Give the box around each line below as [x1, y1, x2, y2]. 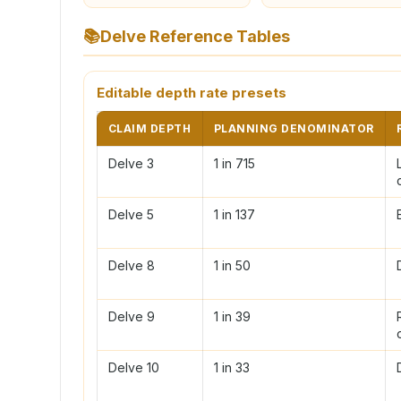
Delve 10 [108, 359, 159, 375]
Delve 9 [108, 308, 155, 324]
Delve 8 [108, 257, 155, 273]
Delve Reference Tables [100, 26, 290, 46]
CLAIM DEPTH [108, 121, 192, 135]
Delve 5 [108, 206, 154, 222]
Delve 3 [108, 155, 154, 171]
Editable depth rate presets [97, 83, 286, 101]
